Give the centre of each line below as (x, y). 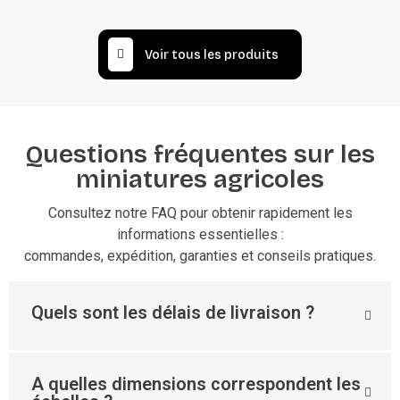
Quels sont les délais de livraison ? (173, 313)
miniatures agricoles (200, 180)
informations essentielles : (200, 235)
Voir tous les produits (212, 54)
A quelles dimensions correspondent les (196, 384)
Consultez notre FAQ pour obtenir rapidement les (200, 213)
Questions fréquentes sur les (200, 155)
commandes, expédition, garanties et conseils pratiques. (200, 256)
